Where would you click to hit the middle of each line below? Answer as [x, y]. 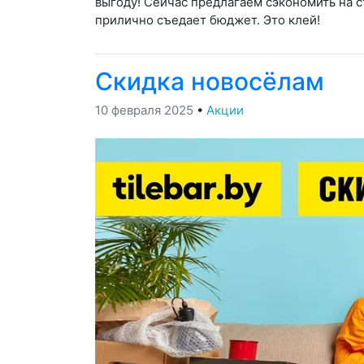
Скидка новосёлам [210, 81]
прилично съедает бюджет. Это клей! [208, 19]
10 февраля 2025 [144, 110]
